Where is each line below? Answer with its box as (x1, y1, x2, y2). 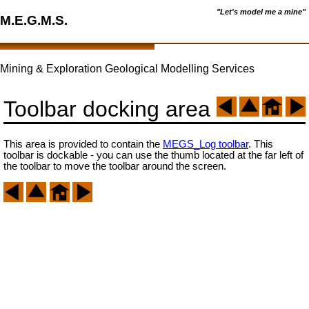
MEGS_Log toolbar (163, 139, 248, 150)
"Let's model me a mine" (217, 7, 306, 16)
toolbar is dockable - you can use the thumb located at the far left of (3, 150, 303, 161)
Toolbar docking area (3, 97, 210, 121)
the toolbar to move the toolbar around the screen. (3, 161, 226, 172)
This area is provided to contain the (3, 139, 163, 150)
